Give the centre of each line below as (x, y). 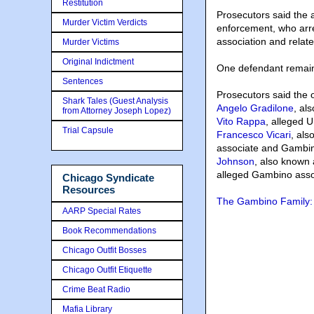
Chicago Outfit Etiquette (107, 269)
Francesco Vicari (254, 135)
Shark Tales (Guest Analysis (115, 101)
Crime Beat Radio (96, 289)
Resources (89, 190)
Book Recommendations (109, 230)
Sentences (83, 81)
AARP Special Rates (102, 211)
